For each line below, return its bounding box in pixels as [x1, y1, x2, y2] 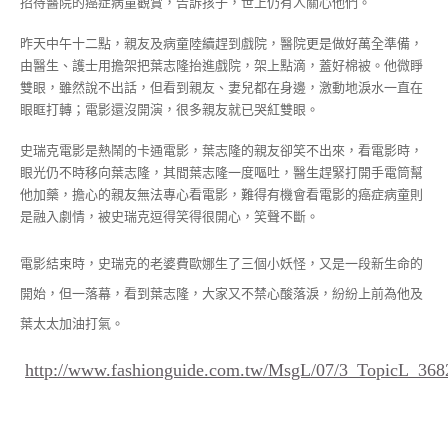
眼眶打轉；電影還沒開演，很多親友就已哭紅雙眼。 [20, 102, 319, 118]
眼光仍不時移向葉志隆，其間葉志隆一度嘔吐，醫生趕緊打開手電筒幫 [20, 164, 423, 180]
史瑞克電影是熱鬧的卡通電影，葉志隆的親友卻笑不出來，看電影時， [20, 142, 423, 158]
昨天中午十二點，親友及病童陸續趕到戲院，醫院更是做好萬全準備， [20, 36, 423, 52]
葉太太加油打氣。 [20, 315, 124, 331]
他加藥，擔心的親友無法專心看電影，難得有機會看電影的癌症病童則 [20, 186, 423, 202]
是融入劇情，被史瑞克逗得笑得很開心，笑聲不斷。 [20, 208, 319, 224]
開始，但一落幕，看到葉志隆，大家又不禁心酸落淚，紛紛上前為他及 [20, 285, 423, 301]
